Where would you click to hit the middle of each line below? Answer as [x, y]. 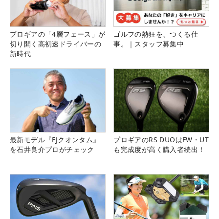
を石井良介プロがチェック [52, 150]
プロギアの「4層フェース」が [58, 34]
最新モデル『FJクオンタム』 [55, 140]
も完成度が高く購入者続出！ [159, 150]
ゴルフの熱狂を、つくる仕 [156, 34]
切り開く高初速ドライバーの [56, 44]
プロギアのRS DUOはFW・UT [161, 140]
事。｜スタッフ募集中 [149, 44]
